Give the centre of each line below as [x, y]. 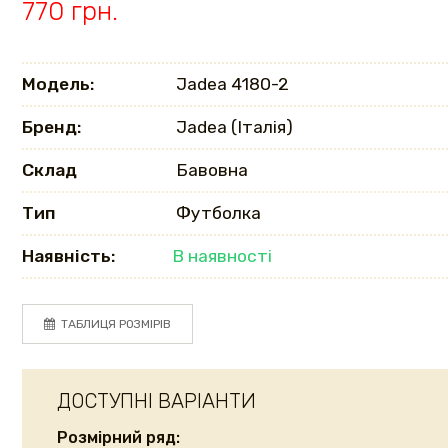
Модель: [58, 84]
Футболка [216, 213]
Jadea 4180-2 [232, 84]
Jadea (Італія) [234, 127]
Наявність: [68, 256]
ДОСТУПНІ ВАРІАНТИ [156, 401]
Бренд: [51, 127]
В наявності [222, 256]
